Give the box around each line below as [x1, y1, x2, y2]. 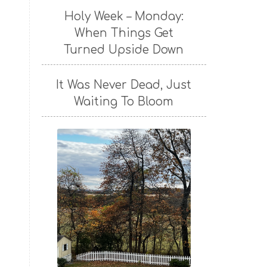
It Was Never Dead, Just [56, 79, 192, 92]
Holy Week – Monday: [64, 10, 184, 23]
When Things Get [74, 27, 173, 40]
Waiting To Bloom [74, 95, 174, 108]
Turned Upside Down [64, 44, 184, 57]
